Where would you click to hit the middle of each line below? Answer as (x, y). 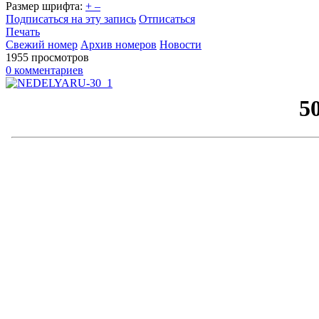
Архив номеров (119, 44)
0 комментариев (45, 70)
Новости (181, 44)
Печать (23, 31)
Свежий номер (42, 44)
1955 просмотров (47, 57)
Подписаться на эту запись (71, 19)
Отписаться (167, 19)
